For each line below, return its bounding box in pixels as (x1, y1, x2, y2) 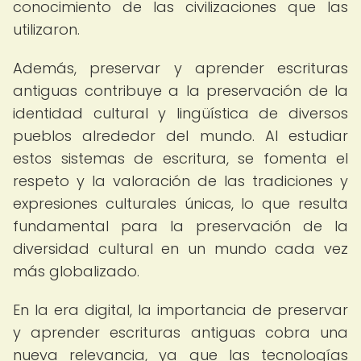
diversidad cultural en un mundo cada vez (13, 239, 348, 259)
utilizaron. (13, 19, 80, 39)
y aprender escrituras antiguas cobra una (13, 322, 348, 342)
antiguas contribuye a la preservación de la (13, 81, 348, 101)
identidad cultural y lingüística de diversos (13, 103, 348, 123)
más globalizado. (13, 261, 139, 281)
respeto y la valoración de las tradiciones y (13, 171, 348, 191)
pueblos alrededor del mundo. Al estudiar (13, 126, 348, 146)
